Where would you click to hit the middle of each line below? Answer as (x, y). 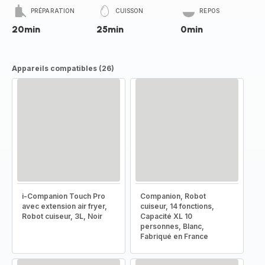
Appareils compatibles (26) (63, 68)
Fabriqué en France (174, 236)
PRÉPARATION (53, 11)
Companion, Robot (173, 196)
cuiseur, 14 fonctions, (177, 206)
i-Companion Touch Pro (64, 196)
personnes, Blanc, (172, 226)
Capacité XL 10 (166, 216)
